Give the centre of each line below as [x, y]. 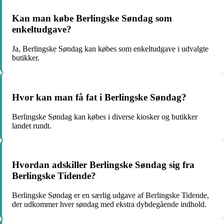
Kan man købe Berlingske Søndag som [92, 18]
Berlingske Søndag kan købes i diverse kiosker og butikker [105, 116]
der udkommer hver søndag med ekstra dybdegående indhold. [109, 204]
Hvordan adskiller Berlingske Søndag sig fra [103, 165]
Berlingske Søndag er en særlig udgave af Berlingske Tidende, [110, 195]
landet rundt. [32, 125]
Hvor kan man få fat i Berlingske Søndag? [99, 97]
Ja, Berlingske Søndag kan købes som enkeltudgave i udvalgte [110, 49]
